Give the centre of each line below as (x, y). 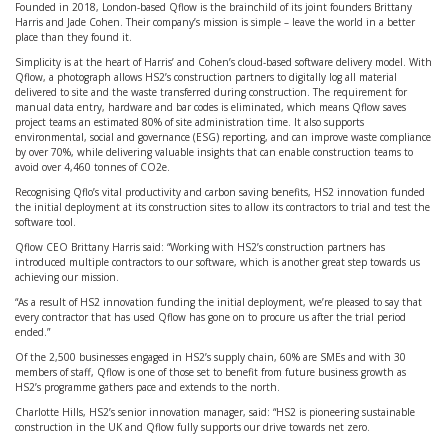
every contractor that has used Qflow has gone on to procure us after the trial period (210, 317)
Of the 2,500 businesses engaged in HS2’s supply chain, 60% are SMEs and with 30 (210, 357)
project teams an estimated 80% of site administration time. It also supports (189, 122)
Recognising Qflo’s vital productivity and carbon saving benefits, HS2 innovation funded (220, 192)
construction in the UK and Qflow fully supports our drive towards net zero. (192, 427)
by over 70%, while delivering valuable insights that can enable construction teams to (214, 152)
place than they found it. (73, 37)
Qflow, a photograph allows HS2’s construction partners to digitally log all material (206, 77)
